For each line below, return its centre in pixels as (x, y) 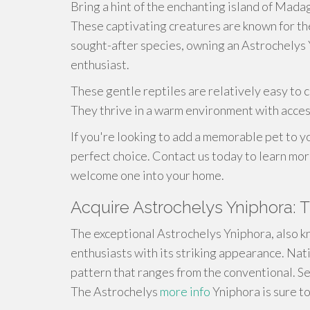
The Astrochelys (115, 291)
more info (185, 291)
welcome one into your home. (147, 175)
